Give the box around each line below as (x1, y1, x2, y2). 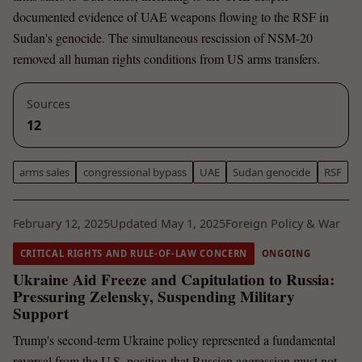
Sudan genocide (233, 164, 311, 179)
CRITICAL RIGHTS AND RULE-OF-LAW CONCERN (19, 247, 248, 260)
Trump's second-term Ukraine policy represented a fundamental (13, 331, 335, 349)
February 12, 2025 (13, 215, 110, 231)
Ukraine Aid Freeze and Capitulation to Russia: (13, 267, 335, 291)
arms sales (19, 164, 70, 179)
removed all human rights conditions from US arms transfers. (13, 50, 320, 68)
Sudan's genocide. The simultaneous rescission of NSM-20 (13, 29, 313, 47)
